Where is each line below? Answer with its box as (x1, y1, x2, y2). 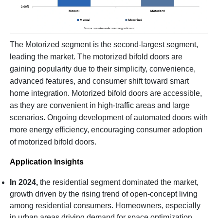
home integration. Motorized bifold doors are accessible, (10, 89, 202, 98)
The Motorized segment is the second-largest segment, (10, 40, 198, 49)
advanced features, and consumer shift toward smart (10, 77, 189, 86)
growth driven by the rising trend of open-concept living (10, 190, 198, 199)
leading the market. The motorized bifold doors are (10, 53, 182, 61)
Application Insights (10, 158, 84, 166)
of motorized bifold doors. (10, 138, 96, 146)
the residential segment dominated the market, (38, 178, 199, 187)
